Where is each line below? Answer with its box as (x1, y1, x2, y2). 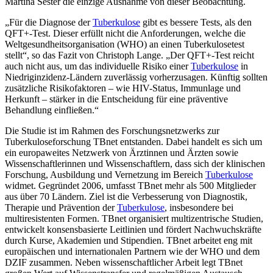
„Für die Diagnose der (5, 16, 93, 27)
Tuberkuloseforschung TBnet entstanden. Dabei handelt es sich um (5, 136, 262, 147)
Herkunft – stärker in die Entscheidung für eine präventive (5, 93, 228, 104)
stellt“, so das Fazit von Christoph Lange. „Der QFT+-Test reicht (5, 49, 254, 60)
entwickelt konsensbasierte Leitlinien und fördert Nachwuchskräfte (5, 224, 261, 235)
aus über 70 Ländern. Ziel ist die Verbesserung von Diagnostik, (5, 191, 247, 202)
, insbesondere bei (165, 202, 233, 213)
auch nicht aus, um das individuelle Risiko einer (5, 60, 191, 71)
